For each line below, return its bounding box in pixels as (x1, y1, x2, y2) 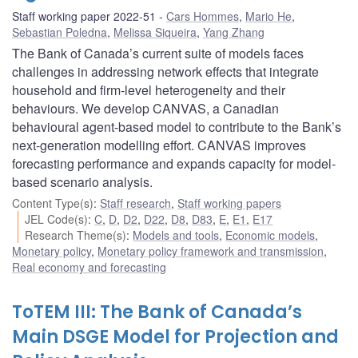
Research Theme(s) (25, 226, 127, 243)
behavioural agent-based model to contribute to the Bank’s (12, 117, 341, 136)
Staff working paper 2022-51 (12, 7, 156, 24)
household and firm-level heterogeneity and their (12, 80, 285, 99)
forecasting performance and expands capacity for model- (12, 153, 336, 173)
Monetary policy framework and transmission (97, 242, 324, 259)
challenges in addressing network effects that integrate (12, 62, 319, 81)
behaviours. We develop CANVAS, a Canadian (12, 98, 279, 117)
